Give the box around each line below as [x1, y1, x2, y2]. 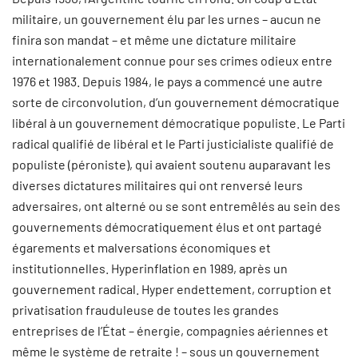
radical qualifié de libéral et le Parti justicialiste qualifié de [12, 136, 334, 151]
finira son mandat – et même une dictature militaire [12, 32, 296, 47]
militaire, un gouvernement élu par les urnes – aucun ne [12, 11, 321, 26]
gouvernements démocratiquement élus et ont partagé [12, 219, 322, 234]
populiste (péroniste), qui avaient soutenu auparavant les [12, 157, 331, 172]
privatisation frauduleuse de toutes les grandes [12, 302, 279, 317]
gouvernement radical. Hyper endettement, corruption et [12, 281, 332, 296]
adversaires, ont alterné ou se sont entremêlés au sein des [12, 198, 340, 213]
